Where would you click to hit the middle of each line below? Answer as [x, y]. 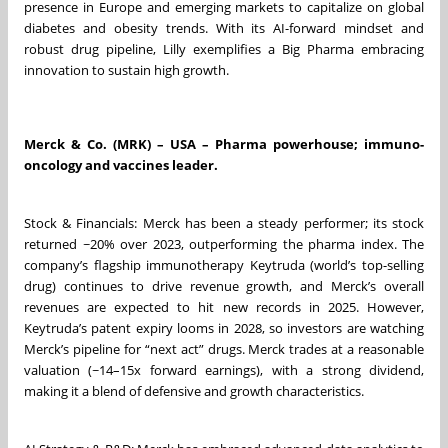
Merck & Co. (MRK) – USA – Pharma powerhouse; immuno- [224, 143]
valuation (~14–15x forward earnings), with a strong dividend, [224, 369]
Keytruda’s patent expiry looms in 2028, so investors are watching [224, 327]
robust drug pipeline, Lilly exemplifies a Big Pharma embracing [224, 48]
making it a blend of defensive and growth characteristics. [194, 390]
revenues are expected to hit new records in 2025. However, [224, 306]
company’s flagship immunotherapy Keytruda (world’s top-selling [224, 264]
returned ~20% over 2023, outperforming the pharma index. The [224, 243]
